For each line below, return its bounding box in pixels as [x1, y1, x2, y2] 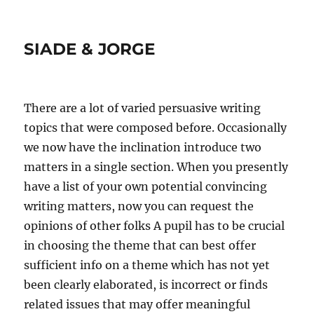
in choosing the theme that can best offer [24, 238, 257, 252]
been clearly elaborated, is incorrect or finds [24, 278, 268, 292]
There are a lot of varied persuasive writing [24, 101, 261, 115]
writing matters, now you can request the [24, 199, 254, 213]
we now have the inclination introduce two [24, 140, 262, 154]
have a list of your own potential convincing [24, 179, 268, 193]
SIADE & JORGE [24, 39, 156, 59]
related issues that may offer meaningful [24, 297, 251, 311]
